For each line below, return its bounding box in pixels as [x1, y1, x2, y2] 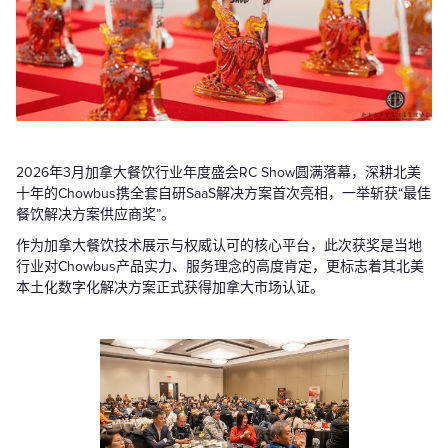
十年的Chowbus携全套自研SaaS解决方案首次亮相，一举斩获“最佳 [16, 185, 431, 203]
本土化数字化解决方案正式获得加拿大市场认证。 [16, 279, 324, 297]
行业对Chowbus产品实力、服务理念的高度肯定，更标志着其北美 [16, 258, 424, 276]
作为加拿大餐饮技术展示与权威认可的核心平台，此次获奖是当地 [16, 237, 422, 255]
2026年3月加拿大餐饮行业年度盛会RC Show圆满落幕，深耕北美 [16, 164, 421, 182]
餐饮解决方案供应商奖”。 [16, 206, 175, 224]
